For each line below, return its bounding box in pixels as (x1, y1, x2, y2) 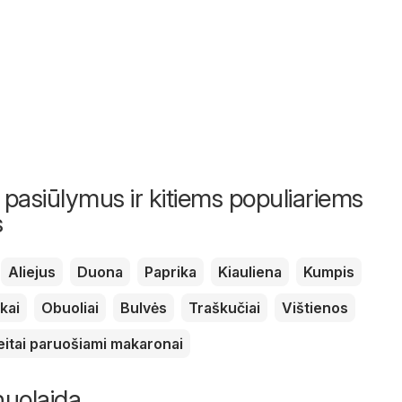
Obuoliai (41, 298, 99, 317)
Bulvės (120, 298, 167, 317)
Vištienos (282, 298, 348, 317)
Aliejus (8, 262, 56, 281)
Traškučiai (188, 298, 260, 317)
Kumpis (303, 262, 354, 281)
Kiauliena (218, 262, 282, 281)
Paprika (144, 262, 197, 281)
